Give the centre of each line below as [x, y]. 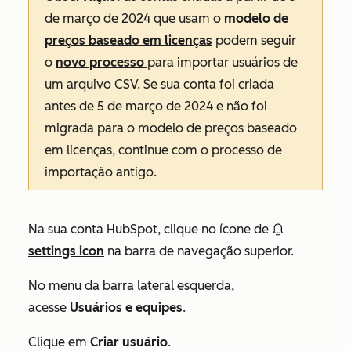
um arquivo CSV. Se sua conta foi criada [159, 84]
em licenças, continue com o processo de [163, 150]
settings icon [66, 251]
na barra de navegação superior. [199, 251]
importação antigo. [101, 172]
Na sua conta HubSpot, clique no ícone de [150, 229]
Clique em [59, 342]
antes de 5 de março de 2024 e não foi [156, 106]
